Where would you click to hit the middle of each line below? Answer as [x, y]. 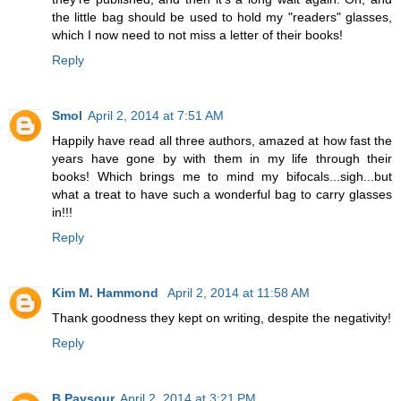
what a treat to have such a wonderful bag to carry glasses [222, 194]
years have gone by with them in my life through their [222, 158]
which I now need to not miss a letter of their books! [197, 34]
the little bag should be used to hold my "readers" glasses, [222, 17]
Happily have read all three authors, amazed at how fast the [222, 140]
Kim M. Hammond [107, 292]
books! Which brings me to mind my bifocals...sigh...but [222, 176]
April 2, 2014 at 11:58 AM [239, 292]
